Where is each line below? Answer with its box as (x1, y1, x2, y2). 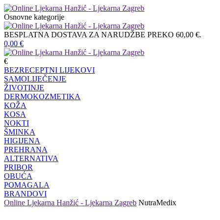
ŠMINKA (4, 128, 35, 136)
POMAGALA (4, 181, 50, 189)
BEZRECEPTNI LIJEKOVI (4, 66, 95, 74)
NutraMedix (138, 198, 176, 207)
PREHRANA (4, 145, 48, 154)
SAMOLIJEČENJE (4, 75, 66, 83)
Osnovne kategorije (4, 13, 64, 21)
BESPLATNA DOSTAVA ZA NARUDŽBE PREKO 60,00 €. (4, 30, 201, 39)
